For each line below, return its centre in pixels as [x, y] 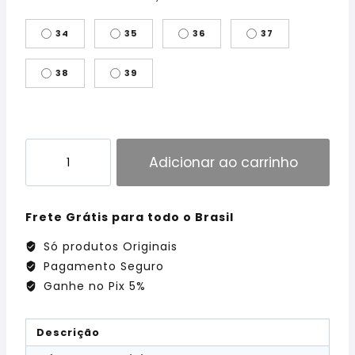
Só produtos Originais [108, 247]
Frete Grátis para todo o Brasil [130, 218]
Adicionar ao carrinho [223, 163]
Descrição [68, 332]
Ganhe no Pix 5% [92, 286]
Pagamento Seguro [101, 267]
